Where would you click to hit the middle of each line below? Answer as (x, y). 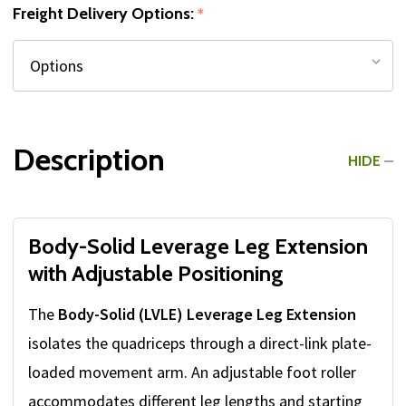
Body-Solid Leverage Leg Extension (198, 246)
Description (89, 159)
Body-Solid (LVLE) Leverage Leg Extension (207, 314)
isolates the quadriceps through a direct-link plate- (200, 343)
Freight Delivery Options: (105, 14)
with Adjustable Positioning (156, 274)
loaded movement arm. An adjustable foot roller (192, 372)
